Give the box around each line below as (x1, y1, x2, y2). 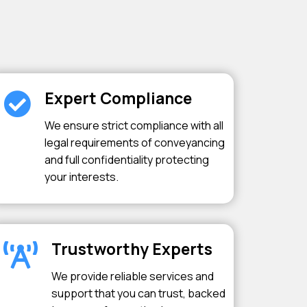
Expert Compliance (44, 87, 192, 109)
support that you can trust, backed (51, 286, 225, 301)
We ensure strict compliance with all (44, 118, 223, 133)
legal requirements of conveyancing (44, 135, 225, 150)
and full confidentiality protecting (44, 152, 209, 167)
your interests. (44, 169, 119, 184)
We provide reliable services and (51, 269, 214, 284)
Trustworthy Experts (51, 238, 212, 260)
